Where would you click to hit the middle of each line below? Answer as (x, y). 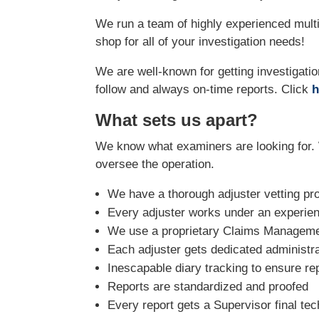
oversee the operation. (155, 164)
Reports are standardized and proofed (208, 287)
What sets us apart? (177, 120)
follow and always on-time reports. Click (204, 90)
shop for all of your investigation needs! (200, 42)
